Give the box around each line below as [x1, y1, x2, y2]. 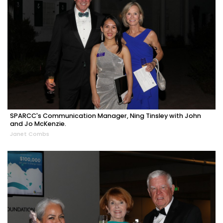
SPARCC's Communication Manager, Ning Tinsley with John [10, 111, 201, 120]
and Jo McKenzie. [10, 119, 66, 128]
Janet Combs [10, 130, 49, 138]
